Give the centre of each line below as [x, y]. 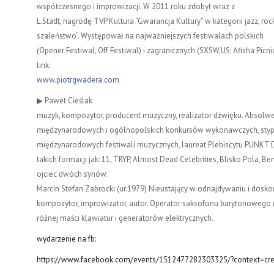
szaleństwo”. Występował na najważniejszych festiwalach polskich [150, 35]
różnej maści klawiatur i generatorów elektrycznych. [125, 218]
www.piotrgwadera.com [78, 80]
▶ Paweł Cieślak [65, 100]
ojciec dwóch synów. [72, 174]
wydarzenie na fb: [66, 239]
